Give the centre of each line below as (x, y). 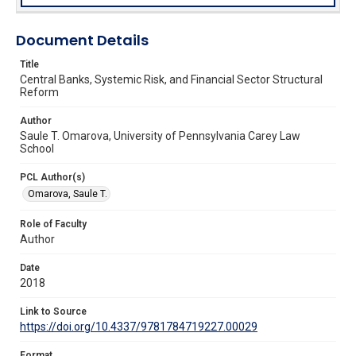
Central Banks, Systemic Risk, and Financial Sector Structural (171, 79)
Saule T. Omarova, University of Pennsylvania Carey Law (160, 135)
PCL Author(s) (52, 177)
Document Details (82, 40)
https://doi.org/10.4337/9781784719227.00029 (139, 326)
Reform (39, 92)
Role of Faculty (53, 224)
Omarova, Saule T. (68, 193)
